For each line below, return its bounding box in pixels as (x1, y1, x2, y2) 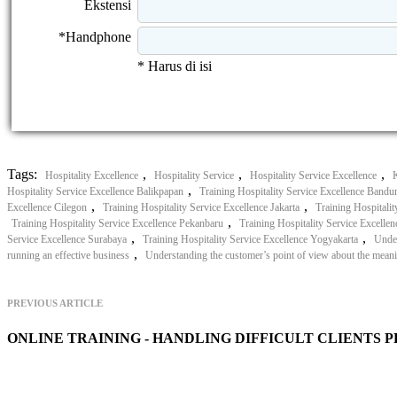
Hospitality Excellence (45, 168, 138, 182)
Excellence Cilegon (7, 200, 87, 214)
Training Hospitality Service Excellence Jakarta (103, 200, 300, 214)
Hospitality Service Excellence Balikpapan (7, 184, 183, 198)
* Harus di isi (137, 58, 212, 74)
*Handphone (58, 28, 131, 44)
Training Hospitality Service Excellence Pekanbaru (12, 216, 223, 230)
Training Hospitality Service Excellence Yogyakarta (143, 232, 358, 245)
